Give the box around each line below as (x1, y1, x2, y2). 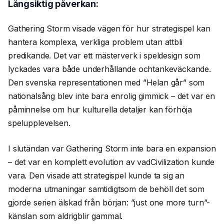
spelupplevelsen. (8, 117, 70, 128)
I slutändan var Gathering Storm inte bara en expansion (8, 143, 216, 153)
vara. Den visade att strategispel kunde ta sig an (8, 170, 185, 180)
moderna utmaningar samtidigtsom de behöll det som (8, 183, 205, 194)
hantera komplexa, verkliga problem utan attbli (8, 36, 182, 47)
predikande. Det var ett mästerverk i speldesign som (8, 50, 200, 60)
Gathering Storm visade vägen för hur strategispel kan (8, 23, 210, 33)
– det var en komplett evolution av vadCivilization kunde (8, 156, 215, 167)
